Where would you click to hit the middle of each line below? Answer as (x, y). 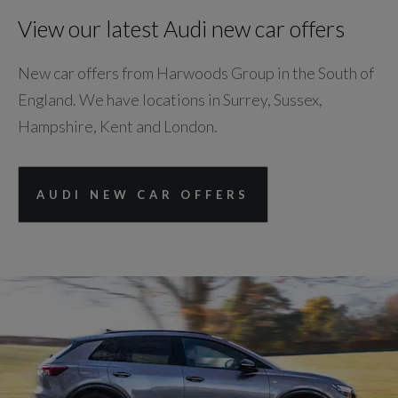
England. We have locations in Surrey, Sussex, (170, 100)
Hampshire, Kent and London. (118, 127)
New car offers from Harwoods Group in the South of (196, 73)
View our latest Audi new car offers (181, 29)
